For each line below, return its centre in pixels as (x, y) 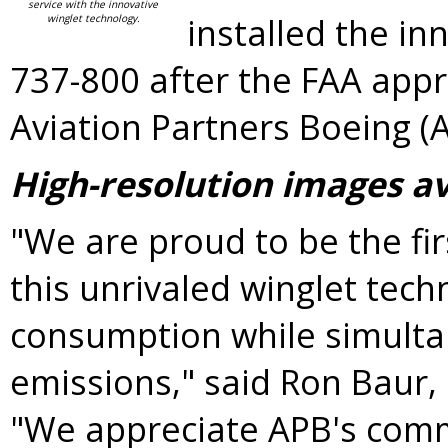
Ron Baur (354, 381)
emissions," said (145, 381)
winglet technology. (93, 18)
